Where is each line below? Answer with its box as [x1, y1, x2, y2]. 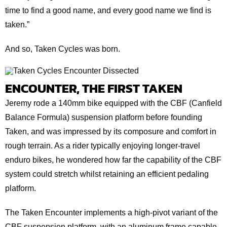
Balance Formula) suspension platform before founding [5, 112, 202, 122]
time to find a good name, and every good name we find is [5, 6, 211, 15]
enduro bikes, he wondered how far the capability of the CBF [5, 155, 221, 164]
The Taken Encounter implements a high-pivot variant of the [5, 208, 218, 217]
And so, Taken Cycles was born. [5, 44, 120, 53]
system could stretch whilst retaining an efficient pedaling [5, 169, 209, 178]
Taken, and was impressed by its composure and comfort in [5, 127, 216, 136]
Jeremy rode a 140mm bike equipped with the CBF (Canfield [5, 98, 222, 107]
